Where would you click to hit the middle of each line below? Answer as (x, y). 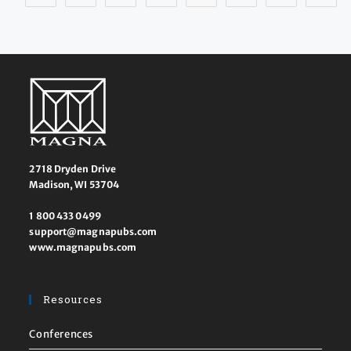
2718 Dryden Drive (73, 169)
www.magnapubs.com (83, 248)
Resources (73, 300)
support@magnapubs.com (93, 232)
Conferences (62, 335)
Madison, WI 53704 (74, 185)
